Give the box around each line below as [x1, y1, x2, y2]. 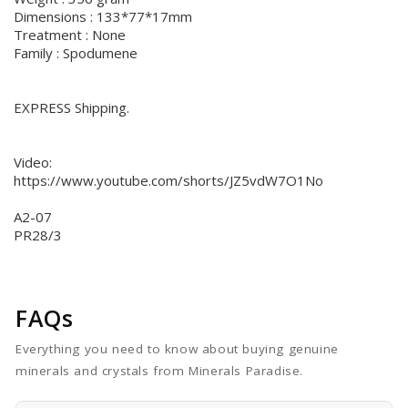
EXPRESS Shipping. [14, 97, 129, 117]
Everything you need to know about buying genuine [15, 340, 339, 357]
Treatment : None [14, 25, 126, 44]
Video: [14, 152, 52, 171]
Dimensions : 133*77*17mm [14, 6, 192, 25]
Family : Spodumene [14, 43, 138, 62]
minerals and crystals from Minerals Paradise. [15, 362, 304, 379]
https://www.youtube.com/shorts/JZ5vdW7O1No [14, 170, 323, 189]
